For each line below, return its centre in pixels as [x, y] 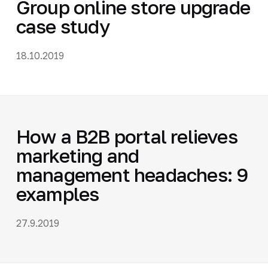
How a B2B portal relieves [127, 136]
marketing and [77, 155]
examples [57, 194]
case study [63, 26]
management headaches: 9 [132, 174]
